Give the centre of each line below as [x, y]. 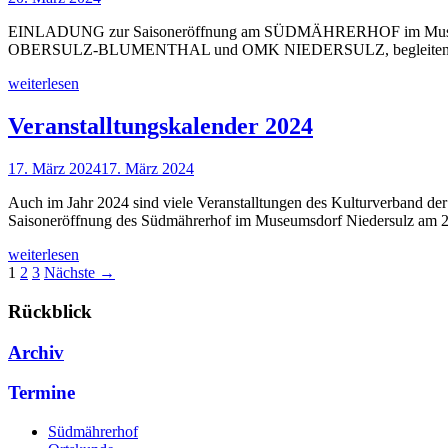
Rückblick [50, 311]
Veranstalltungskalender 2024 [160, 126]
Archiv [36, 352]
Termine [41, 393]
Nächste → [79, 273]
